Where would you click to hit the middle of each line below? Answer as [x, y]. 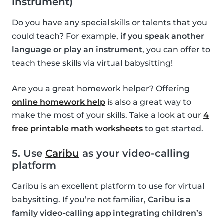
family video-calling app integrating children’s [107, 213]
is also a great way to [148, 102]
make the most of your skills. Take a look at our [108, 115]
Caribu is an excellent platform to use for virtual [108, 186]
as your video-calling [134, 153]
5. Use [29, 153]
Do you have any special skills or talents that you [110, 22]
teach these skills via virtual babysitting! [92, 63]
